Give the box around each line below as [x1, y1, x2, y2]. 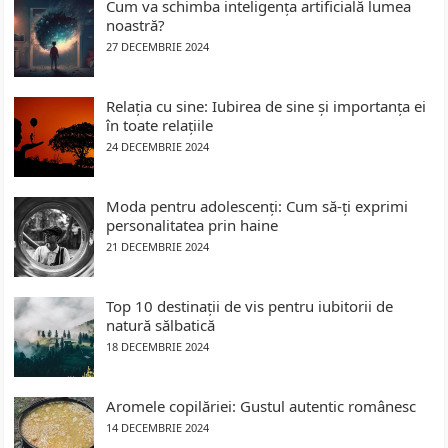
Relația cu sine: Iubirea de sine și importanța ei [106, 96, 427, 117]
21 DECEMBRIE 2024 [106, 239, 210, 255]
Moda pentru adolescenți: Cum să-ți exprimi [106, 196, 409, 217]
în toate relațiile [106, 115, 214, 136]
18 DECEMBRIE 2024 [106, 339, 210, 355]
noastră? [106, 15, 166, 36]
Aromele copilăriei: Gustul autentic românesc [106, 396, 417, 417]
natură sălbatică [106, 315, 216, 336]
